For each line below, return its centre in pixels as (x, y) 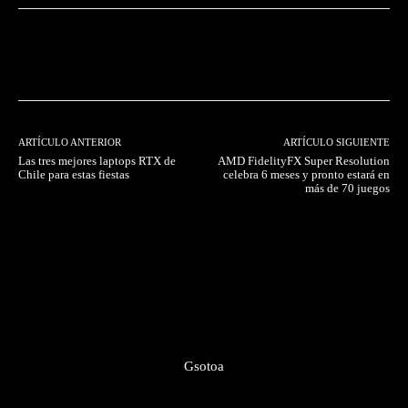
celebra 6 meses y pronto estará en (306, 174)
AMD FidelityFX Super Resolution (303, 160)
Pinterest (314, 54)
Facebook (87, 54)
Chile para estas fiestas (74, 174)
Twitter (204, 54)
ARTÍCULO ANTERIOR (70, 142)
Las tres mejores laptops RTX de (97, 160)
